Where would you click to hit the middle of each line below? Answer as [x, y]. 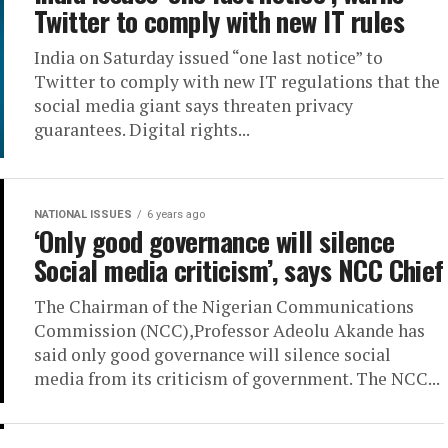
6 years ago [176, 214]
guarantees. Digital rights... [142, 129]
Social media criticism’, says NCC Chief [239, 270]
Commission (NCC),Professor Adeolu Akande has [229, 330]
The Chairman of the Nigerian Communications [224, 306]
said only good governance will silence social [212, 354]
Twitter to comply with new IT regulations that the [237, 81]
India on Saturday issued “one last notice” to [208, 57]
